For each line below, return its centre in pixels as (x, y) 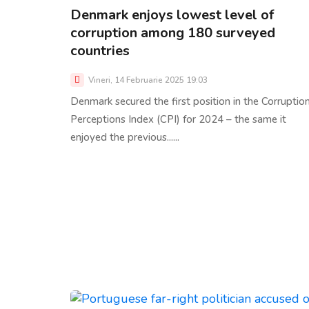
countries (100, 50)
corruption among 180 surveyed (173, 32)
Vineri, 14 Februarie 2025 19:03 (147, 80)
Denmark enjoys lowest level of (172, 14)
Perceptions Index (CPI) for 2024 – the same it (178, 119)
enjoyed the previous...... (125, 137)
